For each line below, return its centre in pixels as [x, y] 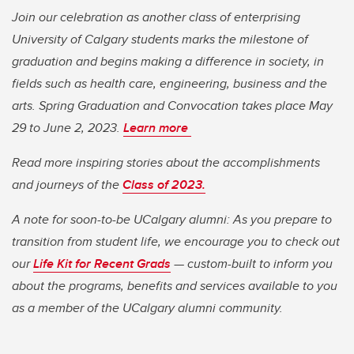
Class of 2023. [164, 184]
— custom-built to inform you [252, 263]
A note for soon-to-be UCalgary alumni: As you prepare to [172, 219]
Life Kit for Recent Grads [102, 263]
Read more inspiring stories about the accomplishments [166, 162]
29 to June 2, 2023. [68, 127]
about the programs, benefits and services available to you [175, 285]
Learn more [157, 127]
